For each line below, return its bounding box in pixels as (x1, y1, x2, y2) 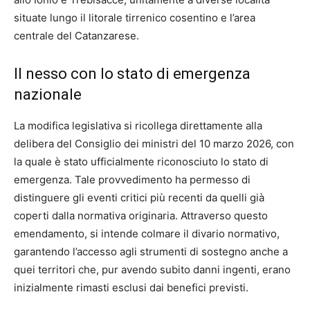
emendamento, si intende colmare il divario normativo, (14, 226, 280, 240)
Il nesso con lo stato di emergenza (14, 64, 250, 82)
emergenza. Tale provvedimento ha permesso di (14, 172, 250, 186)
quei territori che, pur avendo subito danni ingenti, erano (14, 262, 291, 276)
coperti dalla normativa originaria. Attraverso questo (14, 208, 268, 222)
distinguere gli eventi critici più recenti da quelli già (14, 190, 264, 204)
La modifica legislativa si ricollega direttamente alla (14, 118, 262, 132)
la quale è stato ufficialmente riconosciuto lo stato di (14, 154, 268, 168)
